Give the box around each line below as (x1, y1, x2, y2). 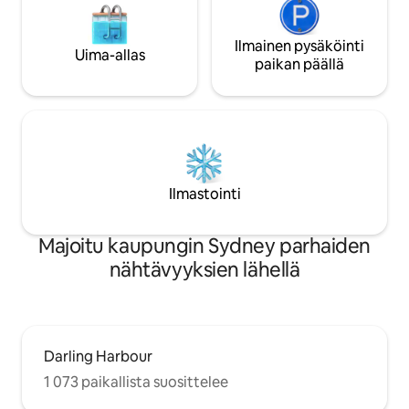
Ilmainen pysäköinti (235, 37, 364, 57)
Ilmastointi (168, 184, 241, 204)
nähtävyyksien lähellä (109, 257, 300, 284)
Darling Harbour (44, 347, 152, 367)
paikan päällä (255, 55, 344, 75)
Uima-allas (74, 46, 145, 66)
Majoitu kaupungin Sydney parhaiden (37, 233, 372, 260)
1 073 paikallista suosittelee (44, 372, 228, 393)
